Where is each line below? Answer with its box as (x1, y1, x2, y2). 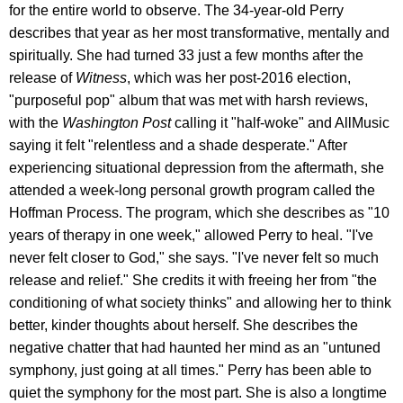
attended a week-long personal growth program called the (9, 182, 375, 198)
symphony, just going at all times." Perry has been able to (9, 362, 372, 378)
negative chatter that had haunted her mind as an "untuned (9, 339, 381, 355)
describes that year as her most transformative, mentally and (9, 24, 390, 40)
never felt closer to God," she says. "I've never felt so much (9, 249, 379, 265)
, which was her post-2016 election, (127, 69, 351, 85)
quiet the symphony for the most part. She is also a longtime (9, 384, 387, 400)
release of (9, 69, 72, 85)
